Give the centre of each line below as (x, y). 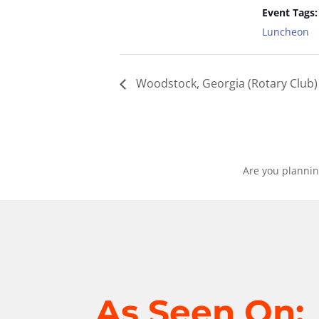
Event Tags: (290, 12)
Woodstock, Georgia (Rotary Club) (225, 84)
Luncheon (286, 32)
